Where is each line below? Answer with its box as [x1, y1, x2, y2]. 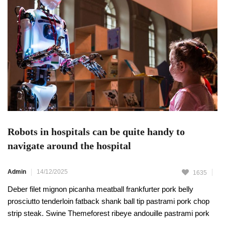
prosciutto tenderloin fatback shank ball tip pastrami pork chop [8, 196, 209, 205]
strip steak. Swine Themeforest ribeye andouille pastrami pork [8, 208, 209, 217]
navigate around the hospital [8, 140, 131, 151]
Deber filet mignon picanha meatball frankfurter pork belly [8, 184, 193, 193]
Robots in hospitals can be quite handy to [8, 126, 185, 137]
